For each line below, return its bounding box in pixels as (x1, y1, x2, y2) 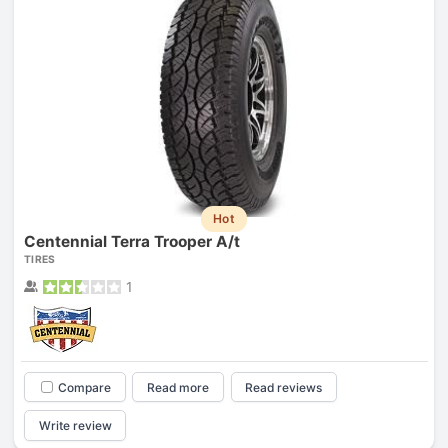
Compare (57, 379, 111, 395)
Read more (147, 379, 210, 395)
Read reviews (245, 379, 323, 395)
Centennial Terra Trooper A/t (23, 231, 240, 251)
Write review (38, 418, 112, 434)
